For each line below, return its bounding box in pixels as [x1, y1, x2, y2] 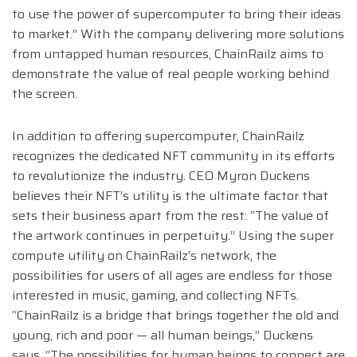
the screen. [12, 84, 77, 104]
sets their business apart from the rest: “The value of [12, 206, 329, 226]
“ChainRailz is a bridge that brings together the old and [12, 305, 339, 326]
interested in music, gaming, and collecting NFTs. [12, 285, 299, 306]
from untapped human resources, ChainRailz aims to [12, 44, 324, 65]
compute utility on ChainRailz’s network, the [12, 245, 277, 266]
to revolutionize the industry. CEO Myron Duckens [12, 166, 310, 186]
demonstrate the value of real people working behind [12, 64, 329, 84]
